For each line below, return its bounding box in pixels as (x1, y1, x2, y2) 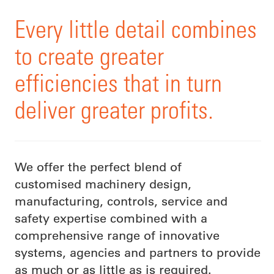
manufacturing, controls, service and (15, 194, 228, 209)
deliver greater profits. (15, 95, 213, 124)
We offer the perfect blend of (15, 160, 182, 174)
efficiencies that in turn (15, 68, 222, 97)
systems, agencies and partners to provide (15, 245, 261, 260)
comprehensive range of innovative (15, 228, 220, 243)
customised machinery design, (15, 177, 191, 191)
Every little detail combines (15, 15, 257, 43)
